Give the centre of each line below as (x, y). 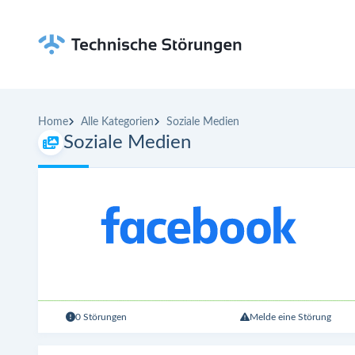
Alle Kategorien (117, 122)
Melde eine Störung (290, 317)
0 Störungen (101, 317)
